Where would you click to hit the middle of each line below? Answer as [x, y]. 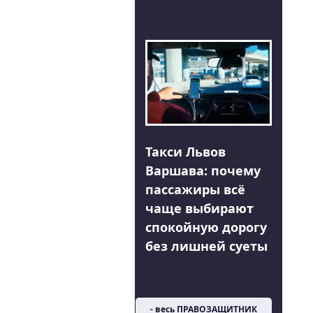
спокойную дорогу [206, 227]
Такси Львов [185, 151]
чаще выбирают [199, 208]
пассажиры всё [195, 189]
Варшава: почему [203, 170]
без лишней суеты [206, 246]
